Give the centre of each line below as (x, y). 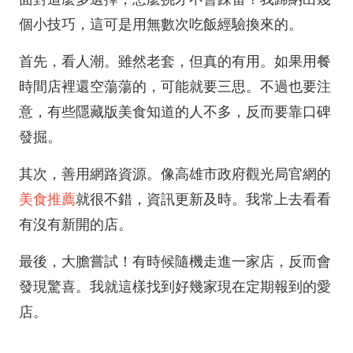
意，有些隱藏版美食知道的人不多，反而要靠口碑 (175, 112)
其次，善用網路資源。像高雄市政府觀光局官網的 (175, 174)
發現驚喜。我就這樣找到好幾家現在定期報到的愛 (175, 287)
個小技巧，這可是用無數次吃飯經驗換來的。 (161, 24)
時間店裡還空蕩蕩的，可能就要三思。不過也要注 (175, 87)
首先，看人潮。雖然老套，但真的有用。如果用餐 (175, 61)
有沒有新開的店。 (76, 225)
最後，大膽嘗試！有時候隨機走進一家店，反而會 (175, 262)
